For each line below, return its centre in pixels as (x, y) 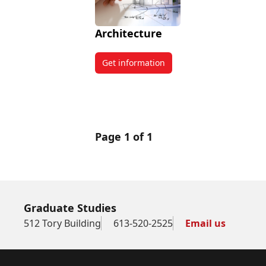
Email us (205, 223)
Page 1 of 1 (124, 136)
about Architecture (170, 68)
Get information (134, 62)
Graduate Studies (70, 208)
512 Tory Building (62, 223)
